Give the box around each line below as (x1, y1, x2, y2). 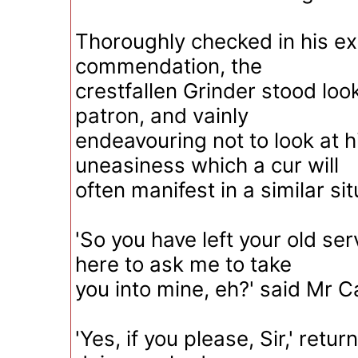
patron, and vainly (75, 103, 249, 128)
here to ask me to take (75, 252, 292, 276)
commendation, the (75, 54, 262, 78)
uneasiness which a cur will (75, 153, 339, 177)
